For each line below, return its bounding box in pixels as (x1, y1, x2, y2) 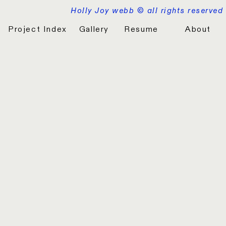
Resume (124, 24, 158, 35)
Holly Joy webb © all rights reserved (71, 5, 223, 16)
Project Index (8, 24, 67, 35)
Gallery (79, 24, 109, 35)
